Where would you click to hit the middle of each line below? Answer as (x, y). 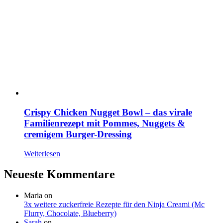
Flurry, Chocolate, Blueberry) (70, 214)
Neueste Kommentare (59, 174)
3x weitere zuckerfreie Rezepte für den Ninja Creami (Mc (114, 205)
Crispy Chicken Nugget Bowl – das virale (108, 112)
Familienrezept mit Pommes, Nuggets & (105, 123)
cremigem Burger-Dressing (78, 134)
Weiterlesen (42, 153)
